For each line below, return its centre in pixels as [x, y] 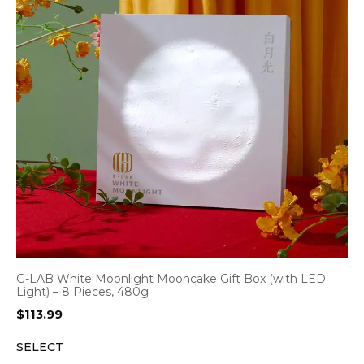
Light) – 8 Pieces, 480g [82, 292]
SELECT [40, 347]
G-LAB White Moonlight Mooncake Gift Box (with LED [171, 279]
